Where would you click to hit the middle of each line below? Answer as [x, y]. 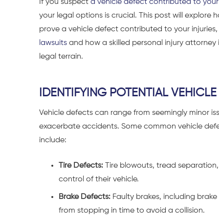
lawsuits [53, 43]
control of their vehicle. [99, 179]
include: [53, 140]
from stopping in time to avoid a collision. [132, 210]
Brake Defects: [85, 197]
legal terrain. [61, 57]
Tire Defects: [81, 165]
